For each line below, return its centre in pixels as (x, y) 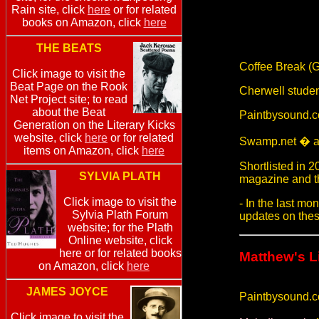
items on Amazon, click (83, 151)
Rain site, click (49, 10)
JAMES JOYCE (67, 292)
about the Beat (69, 113)
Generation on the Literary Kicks (94, 125)
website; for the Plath (120, 228)
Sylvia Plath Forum (120, 215)
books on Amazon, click (83, 23)
